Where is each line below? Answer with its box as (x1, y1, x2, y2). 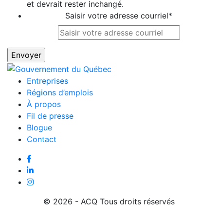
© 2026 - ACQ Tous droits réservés (43, 196, 175, 206)
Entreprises (27, 75, 68, 86)
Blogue (27, 122, 52, 132)
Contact (27, 134, 56, 144)
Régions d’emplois (27, 87, 93, 97)
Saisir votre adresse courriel (65, 11, 168, 21)
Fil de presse (27, 110, 73, 121)
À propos (27, 99, 61, 109)
